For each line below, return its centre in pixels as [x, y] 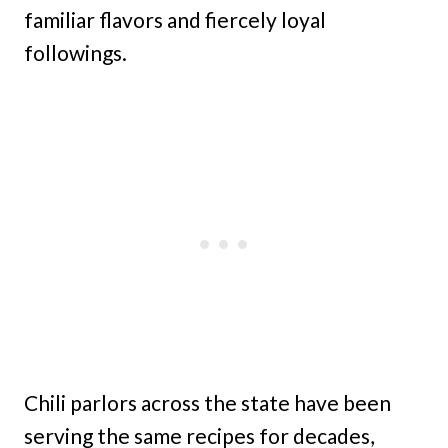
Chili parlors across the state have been [207, 402]
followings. [75, 52]
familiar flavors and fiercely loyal [175, 19]
